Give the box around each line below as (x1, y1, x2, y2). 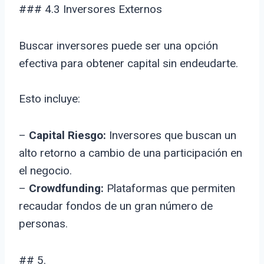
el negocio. (19, 164, 72, 178)
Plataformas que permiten (104, 181, 235, 196)
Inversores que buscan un (106, 128, 236, 143)
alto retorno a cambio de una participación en (19, 146, 242, 160)
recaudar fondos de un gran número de (19, 199, 213, 213)
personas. (19, 217, 68, 231)
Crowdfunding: (29, 181, 104, 196)
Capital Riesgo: (29, 128, 106, 143)
